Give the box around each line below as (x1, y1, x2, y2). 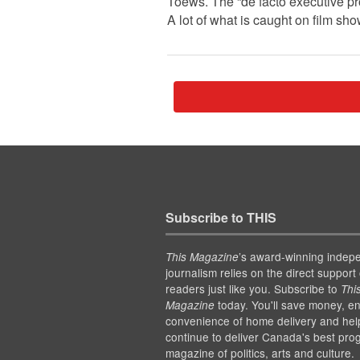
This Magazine (165, 248, 239, 264)
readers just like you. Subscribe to (165, 280, 341, 297)
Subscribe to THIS (165, 207, 276, 227)
